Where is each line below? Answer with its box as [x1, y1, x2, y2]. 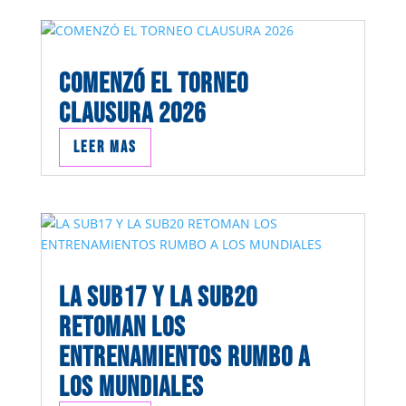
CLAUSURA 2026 [58, 96, 206, 130]
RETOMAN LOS [58, 311, 186, 345]
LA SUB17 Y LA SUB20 [58, 281, 257, 315]
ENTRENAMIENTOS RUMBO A [58, 341, 310, 375]
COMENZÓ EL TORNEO [58, 66, 248, 101]
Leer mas [72, 137, 137, 157]
